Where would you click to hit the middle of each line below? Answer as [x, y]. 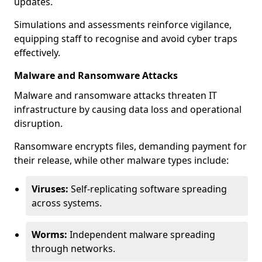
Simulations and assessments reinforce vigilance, [123, 25]
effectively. [37, 53]
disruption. [38, 123]
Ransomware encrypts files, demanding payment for [130, 146]
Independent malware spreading [141, 235]
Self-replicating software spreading [148, 189]
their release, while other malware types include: [121, 160]
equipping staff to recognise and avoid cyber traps [126, 39]
